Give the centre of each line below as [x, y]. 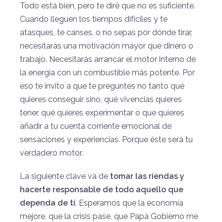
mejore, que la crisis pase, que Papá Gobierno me [109, 216]
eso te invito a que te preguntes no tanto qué [102, 86]
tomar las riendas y [147, 176]
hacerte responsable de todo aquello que [102, 189]
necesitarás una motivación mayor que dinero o [107, 46]
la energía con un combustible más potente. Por [107, 72]
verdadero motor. [51, 153]
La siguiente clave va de [65, 176]
